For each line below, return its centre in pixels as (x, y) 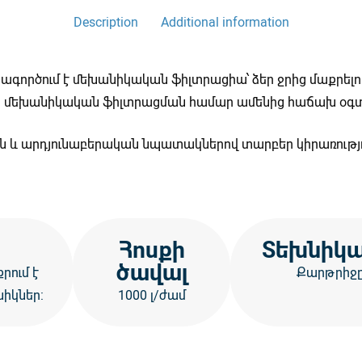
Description (105, 21)
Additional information (225, 21)
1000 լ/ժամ (152, 295)
